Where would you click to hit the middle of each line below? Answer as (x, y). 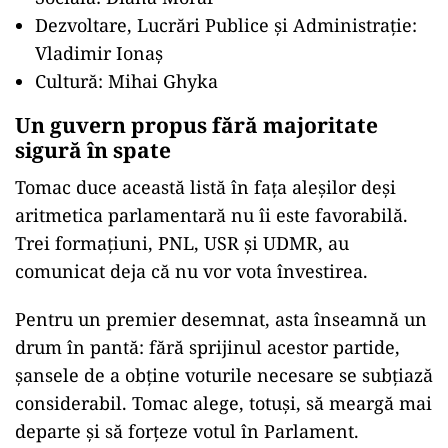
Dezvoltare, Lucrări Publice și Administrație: (226, 24)
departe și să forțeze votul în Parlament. (187, 430)
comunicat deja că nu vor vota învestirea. (191, 270)
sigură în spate (93, 149)
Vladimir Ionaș (99, 52)
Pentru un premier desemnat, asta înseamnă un (221, 318)
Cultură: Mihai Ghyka (126, 80)
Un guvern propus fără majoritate (196, 124)
